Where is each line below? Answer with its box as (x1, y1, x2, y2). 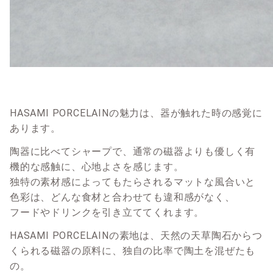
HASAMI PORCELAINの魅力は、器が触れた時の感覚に (10, 107, 263, 119)
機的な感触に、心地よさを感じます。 (10, 161, 184, 173)
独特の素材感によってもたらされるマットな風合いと (10, 176, 256, 188)
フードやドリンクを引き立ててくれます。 (10, 207, 205, 219)
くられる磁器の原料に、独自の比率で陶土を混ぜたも (10, 244, 256, 257)
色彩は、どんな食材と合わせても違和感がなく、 (10, 191, 235, 204)
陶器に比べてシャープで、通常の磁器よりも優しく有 (10, 146, 256, 158)
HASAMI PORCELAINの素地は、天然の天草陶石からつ (10, 229, 263, 241)
